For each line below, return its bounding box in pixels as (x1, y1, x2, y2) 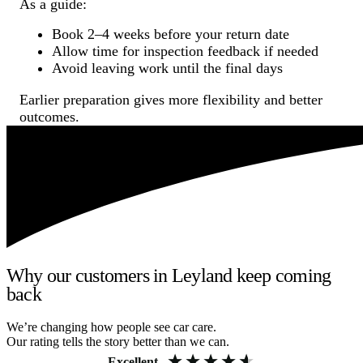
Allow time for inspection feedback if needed (52, 42, 318, 59)
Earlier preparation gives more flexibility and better (19, 91, 322, 108)
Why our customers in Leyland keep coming (6, 265, 331, 287)
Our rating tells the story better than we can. (6, 335, 229, 349)
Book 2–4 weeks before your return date (52, 25, 289, 42)
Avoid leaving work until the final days (52, 59, 283, 76)
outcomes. (19, 108, 79, 125)
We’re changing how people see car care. (6, 320, 216, 335)
